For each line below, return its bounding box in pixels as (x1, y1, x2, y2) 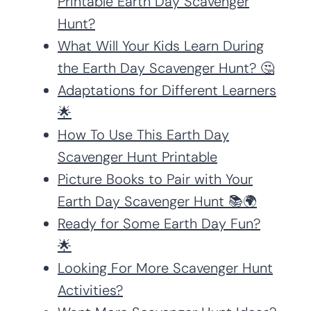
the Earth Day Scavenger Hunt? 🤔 (58, 58, 274, 77)
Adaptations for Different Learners (58, 81, 276, 99)
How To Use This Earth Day (58, 125, 229, 144)
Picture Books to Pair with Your (58, 169, 253, 188)
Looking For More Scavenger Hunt (58, 258, 273, 277)
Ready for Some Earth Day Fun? (58, 214, 260, 233)
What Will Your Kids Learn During (58, 36, 264, 55)
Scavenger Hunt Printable (58, 147, 217, 166)
